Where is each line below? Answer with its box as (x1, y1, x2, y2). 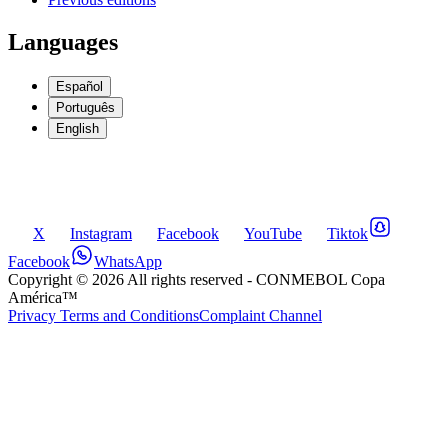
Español (56, 78, 103, 94)
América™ (8, 288, 78, 306)
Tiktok (327, 224, 368, 242)
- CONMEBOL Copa (243, 270, 385, 288)
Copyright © (8, 270, 92, 288)
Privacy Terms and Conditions (8, 306, 199, 324)
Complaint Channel (199, 306, 322, 324)
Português (56, 99, 115, 115)
